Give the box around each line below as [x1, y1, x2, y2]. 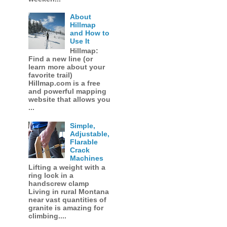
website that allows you [28, 95, 110, 104]
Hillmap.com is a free [28, 79, 100, 88]
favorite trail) [28, 71, 72, 80]
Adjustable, [70, 129, 110, 138]
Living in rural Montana [28, 187, 109, 196]
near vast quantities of [28, 196, 106, 204]
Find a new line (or [28, 55, 93, 63]
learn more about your [28, 63, 105, 71]
